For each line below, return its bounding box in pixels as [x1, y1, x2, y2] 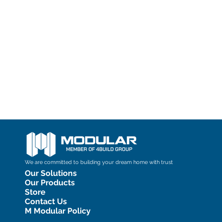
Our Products [25, 178, 75, 187]
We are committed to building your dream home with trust [25, 159, 174, 166]
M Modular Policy [25, 206, 91, 216]
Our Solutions [25, 168, 77, 178]
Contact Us [25, 197, 67, 206]
